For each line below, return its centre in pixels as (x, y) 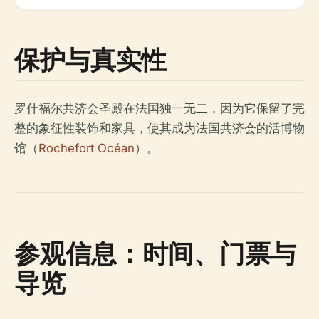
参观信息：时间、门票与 (155, 253)
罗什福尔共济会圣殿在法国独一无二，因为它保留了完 (159, 108)
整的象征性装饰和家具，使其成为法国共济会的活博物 (159, 128)
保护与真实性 (90, 59)
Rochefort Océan (87, 148)
